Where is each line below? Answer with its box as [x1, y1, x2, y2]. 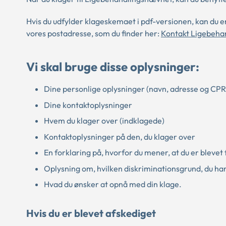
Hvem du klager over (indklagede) [44, 116, 164, 126]
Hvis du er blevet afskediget [26, 207, 156, 220]
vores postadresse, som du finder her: [26, 28, 161, 38]
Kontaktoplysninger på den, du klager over [44, 131, 197, 142]
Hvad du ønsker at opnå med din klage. [44, 179, 182, 190]
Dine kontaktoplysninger [44, 99, 132, 110]
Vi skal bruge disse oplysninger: [26, 59, 199, 75]
